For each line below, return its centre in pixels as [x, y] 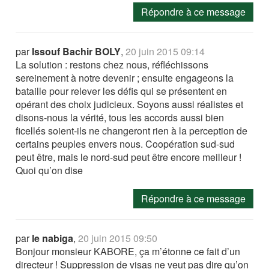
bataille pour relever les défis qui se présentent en [122, 91]
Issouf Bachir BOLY [77, 51]
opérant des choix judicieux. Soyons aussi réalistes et [130, 104]
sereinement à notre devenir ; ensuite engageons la [125, 78]
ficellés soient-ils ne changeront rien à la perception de [132, 131]
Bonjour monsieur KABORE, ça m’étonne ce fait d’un [128, 251]
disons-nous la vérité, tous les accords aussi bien [120, 117]
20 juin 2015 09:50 [118, 238]
